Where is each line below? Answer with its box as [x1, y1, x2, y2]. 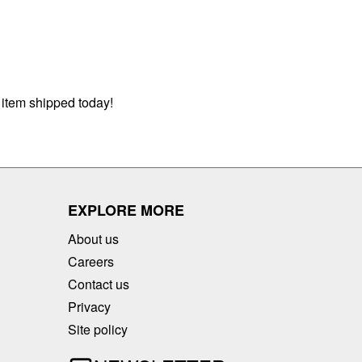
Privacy [68, 297, 111, 316]
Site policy [68, 319, 128, 339]
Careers [68, 251, 114, 271]
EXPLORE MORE [68, 199, 184, 221]
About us [68, 229, 119, 248]
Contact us [68, 274, 129, 293]
